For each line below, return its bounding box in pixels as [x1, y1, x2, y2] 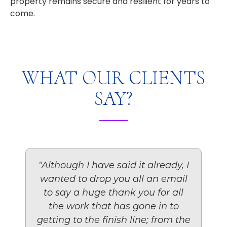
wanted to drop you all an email [40, 173, 187, 184]
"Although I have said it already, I [38, 159, 189, 171]
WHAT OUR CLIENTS [22, 66, 205, 90]
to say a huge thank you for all [44, 186, 183, 198]
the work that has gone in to [48, 200, 179, 212]
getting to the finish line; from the [36, 214, 191, 225]
